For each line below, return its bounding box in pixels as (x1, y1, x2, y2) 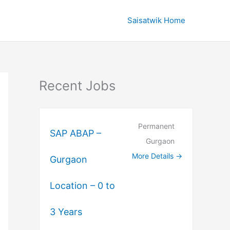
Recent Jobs (39, 78, 116, 93)
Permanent (138, 122, 175, 131)
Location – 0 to (50, 180, 115, 191)
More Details (132, 151, 176, 161)
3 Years (50, 206, 82, 217)
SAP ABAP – (50, 127, 101, 139)
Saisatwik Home (127, 15, 185, 25)
